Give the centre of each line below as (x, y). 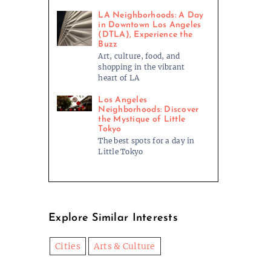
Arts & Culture (124, 247)
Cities (68, 247)
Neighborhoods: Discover (149, 110)
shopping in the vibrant (142, 67)
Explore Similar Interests (113, 218)
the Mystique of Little (142, 120)
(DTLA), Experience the (145, 35)
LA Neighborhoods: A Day (151, 16)
